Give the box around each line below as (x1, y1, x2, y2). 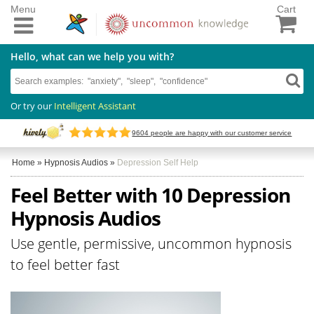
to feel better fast (11, 254, 120, 274)
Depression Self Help (117, 157, 198, 168)
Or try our (11, 99, 54, 112)
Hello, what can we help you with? (11, 49, 174, 63)
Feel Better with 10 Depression (11, 181, 290, 208)
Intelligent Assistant (54, 99, 136, 112)
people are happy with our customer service (149, 129, 292, 137)
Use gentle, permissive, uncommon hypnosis (11, 233, 292, 253)
